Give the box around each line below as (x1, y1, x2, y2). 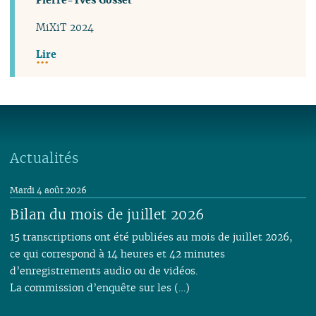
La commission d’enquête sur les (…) (10, 281, 190, 295)
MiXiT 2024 (36, 20, 95, 34)
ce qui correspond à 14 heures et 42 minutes (10, 247, 226, 261)
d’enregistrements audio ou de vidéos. (10, 264, 198, 278)
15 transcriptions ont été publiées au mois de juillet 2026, (10, 230, 293, 244)
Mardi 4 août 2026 (10, 185, 87, 196)
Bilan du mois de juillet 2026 (10, 205, 205, 224)
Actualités (10, 149, 79, 168)
